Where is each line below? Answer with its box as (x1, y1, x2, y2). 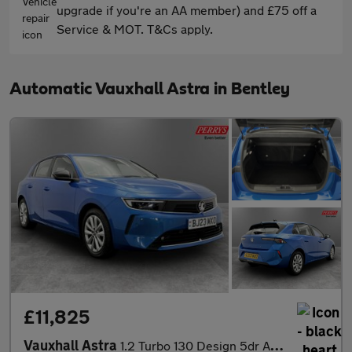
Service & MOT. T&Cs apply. (57, 21, 213, 36)
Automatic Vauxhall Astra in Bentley (9, 80, 290, 97)
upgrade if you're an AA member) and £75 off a (57, 2, 317, 17)
